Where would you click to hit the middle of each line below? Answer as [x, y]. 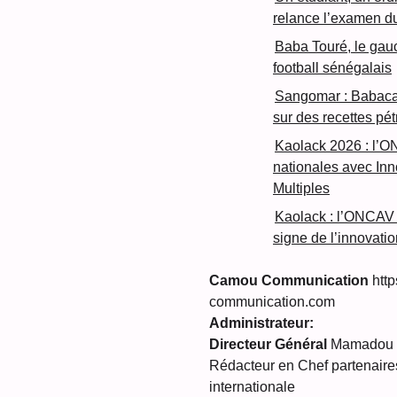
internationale [252, 387]
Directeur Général [268, 345]
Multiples [301, 189]
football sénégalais [332, 68]
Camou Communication [289, 281]
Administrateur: [261, 323]
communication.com [272, 302]
